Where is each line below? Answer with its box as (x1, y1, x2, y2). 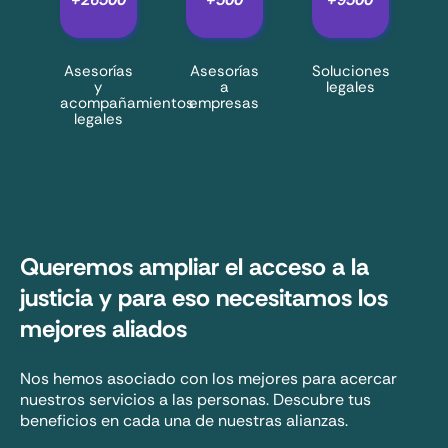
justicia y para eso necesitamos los (20, 281, 388, 313)
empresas (189, 92, 259, 113)
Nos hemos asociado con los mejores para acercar (20, 367, 397, 389)
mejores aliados (20, 312, 187, 344)
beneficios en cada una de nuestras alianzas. (20, 409, 348, 431)
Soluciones (311, 60, 390, 81)
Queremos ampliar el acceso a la (20, 250, 369, 282)
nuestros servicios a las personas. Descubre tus (20, 388, 371, 410)
